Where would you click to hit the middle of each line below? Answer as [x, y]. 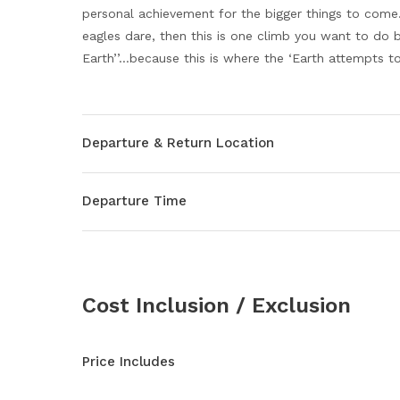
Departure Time [134, 201]
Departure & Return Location [178, 143]
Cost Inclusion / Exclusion [217, 305]
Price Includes [129, 362]
